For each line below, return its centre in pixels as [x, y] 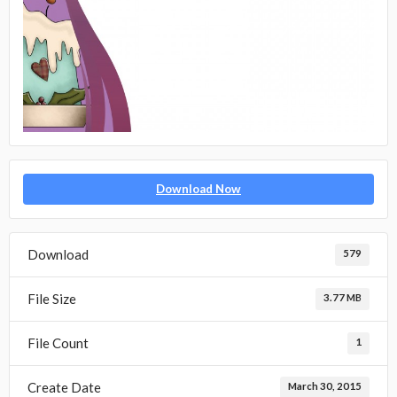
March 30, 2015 [325, 385]
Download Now [198, 189]
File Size [52, 299]
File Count [58, 343]
